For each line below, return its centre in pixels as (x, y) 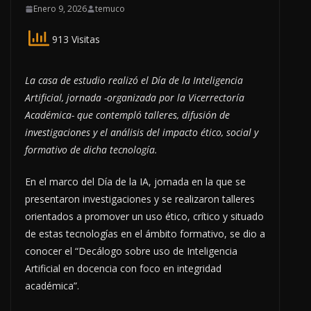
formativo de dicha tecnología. (91, 150)
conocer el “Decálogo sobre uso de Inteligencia (131, 251)
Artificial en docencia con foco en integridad (123, 269)
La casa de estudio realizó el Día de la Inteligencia (134, 81)
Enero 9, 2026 (60, 9)
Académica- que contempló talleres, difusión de (127, 115)
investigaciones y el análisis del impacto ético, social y (142, 133)
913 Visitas (75, 40)
